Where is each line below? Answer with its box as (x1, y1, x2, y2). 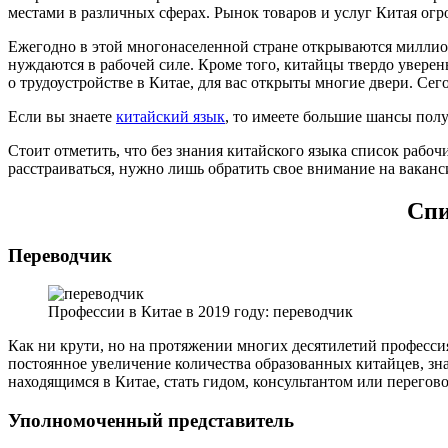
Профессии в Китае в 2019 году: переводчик (48, 303, 353, 321)
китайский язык (116, 107, 225, 125)
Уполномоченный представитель (8, 410, 294, 432)
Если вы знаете (8, 107, 116, 125)
